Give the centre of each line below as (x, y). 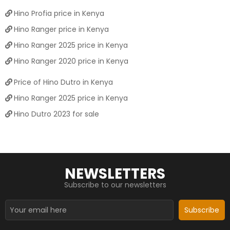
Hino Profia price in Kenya (59, 13)
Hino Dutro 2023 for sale (56, 114)
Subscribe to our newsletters (115, 185)
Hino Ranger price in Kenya (61, 29)
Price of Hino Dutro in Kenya (63, 82)
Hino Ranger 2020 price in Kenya (71, 61)
